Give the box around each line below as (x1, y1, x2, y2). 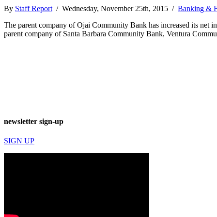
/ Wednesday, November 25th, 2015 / (52, 4, 178, 13)
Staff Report (15, 4, 52, 13)
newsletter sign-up (4, 117, 63, 126)
